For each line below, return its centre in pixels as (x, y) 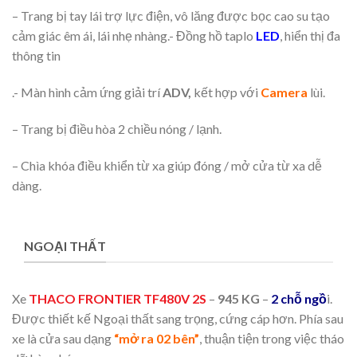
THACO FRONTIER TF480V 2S (118, 299)
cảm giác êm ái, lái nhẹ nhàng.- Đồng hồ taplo (133, 36)
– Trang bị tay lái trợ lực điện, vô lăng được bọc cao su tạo (171, 16)
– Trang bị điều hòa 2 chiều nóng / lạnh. (117, 128)
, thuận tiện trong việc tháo (272, 339)
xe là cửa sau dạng (63, 339)
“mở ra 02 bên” (157, 339)
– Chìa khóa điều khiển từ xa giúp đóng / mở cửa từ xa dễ (167, 165)
